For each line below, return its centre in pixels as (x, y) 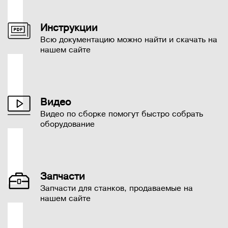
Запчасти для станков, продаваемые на (117, 189)
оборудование (67, 124)
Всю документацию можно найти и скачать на (129, 40)
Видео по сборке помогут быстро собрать (122, 114)
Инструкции (69, 28)
